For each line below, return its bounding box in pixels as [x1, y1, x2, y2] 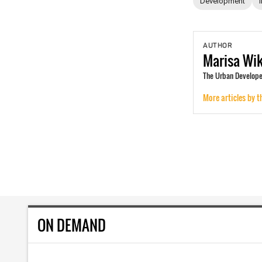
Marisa [203, 50, 240, 71]
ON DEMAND [37, 214, 106, 236]
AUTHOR [203, 42, 232, 50]
